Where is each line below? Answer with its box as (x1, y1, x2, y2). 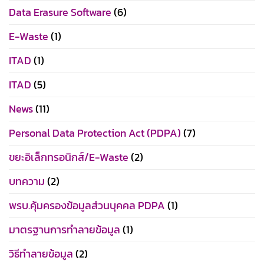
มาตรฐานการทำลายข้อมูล (9, 222, 120, 237)
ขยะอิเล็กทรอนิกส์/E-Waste (9, 149, 128, 165)
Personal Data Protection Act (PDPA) (9, 125, 181, 141)
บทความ (9, 173, 45, 189)
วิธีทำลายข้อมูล (9, 246, 73, 262)
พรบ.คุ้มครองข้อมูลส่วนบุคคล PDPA (9, 197, 165, 213)
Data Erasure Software (9, 4, 111, 20)
